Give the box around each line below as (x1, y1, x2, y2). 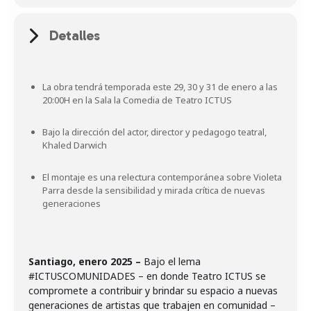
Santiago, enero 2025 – (28, 255, 144, 268)
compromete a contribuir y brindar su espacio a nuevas (28, 284, 278, 297)
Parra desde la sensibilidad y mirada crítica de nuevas (42, 184, 265, 196)
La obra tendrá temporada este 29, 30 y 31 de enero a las (42, 81, 278, 93)
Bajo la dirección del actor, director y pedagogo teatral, (42, 126, 267, 138)
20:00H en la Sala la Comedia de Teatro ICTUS (42, 94, 232, 106)
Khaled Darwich (42, 139, 107, 151)
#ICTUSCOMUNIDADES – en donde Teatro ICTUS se (28, 269, 266, 283)
